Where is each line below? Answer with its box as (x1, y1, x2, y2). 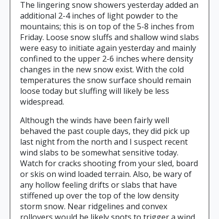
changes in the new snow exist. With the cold (20, 64, 184, 75)
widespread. (20, 96, 64, 108)
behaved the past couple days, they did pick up (20, 126, 190, 137)
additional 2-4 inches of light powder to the (20, 10, 178, 22)
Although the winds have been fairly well (20, 115, 169, 126)
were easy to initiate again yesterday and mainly (20, 43, 196, 54)
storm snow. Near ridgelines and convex (20, 201, 167, 212)
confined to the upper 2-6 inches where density (20, 53, 193, 65)
